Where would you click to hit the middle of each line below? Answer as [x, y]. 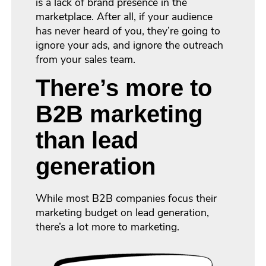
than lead [87, 140]
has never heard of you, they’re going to [128, 31]
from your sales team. [86, 60]
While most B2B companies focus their [126, 199]
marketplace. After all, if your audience [124, 17]
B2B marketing [119, 114]
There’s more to [124, 88]
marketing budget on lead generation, [123, 213]
